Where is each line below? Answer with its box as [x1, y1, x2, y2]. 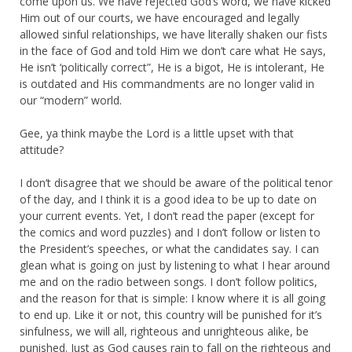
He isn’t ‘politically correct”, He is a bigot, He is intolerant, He [20, 59, 324, 75]
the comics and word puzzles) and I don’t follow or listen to [20, 224, 321, 240]
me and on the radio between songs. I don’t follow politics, [20, 273, 317, 289]
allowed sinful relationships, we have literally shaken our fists [20, 26, 328, 42]
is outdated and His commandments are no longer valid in [20, 75, 314, 91]
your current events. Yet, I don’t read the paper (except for [20, 207, 314, 223]
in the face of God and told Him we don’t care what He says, [20, 42, 326, 58]
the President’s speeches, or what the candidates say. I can [20, 240, 319, 256]
